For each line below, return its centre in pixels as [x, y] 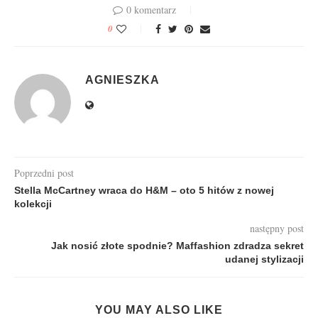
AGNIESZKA [122, 79]
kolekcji [33, 203]
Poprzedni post [44, 172]
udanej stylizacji [264, 259]
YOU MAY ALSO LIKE [159, 309]
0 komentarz [151, 9]
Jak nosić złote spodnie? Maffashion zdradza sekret [177, 245]
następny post [277, 228]
